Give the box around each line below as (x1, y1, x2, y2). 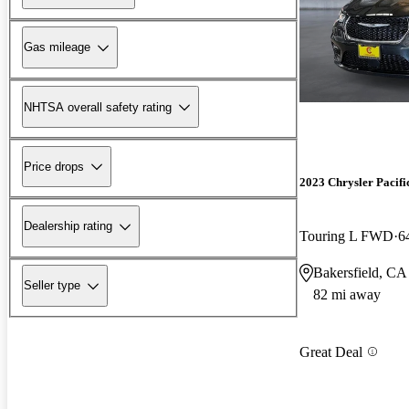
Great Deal (299, 343, 362, 360)
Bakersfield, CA (313, 265, 407, 281)
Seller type (24, 278, 80, 293)
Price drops (24, 159, 84, 173)
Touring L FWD (299, 228, 393, 245)
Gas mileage (24, 40, 90, 55)
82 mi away (313, 287, 381, 303)
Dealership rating (24, 219, 112, 234)
